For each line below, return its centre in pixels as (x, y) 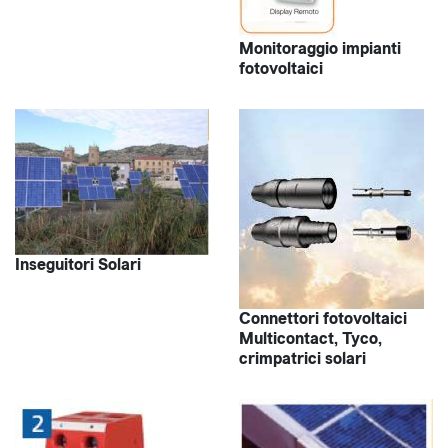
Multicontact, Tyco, (310, 339)
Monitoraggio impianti (320, 49)
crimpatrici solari (302, 359)
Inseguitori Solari (78, 264)
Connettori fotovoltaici (323, 319)
